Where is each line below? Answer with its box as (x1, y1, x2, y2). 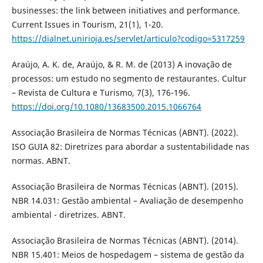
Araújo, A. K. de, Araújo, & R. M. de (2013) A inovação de (11, 59, 232, 70)
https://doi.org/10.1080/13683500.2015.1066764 (11, 101, 201, 113)
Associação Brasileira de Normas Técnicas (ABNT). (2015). (11, 181, 238, 193)
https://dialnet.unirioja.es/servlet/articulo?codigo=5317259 (11, 33, 245, 45)
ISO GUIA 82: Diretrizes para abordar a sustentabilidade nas (11, 141, 249, 153)
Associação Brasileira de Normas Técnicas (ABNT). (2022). (11, 127, 238, 139)
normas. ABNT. (11, 155, 70, 167)
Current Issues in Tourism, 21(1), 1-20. (11, 19, 163, 31)
